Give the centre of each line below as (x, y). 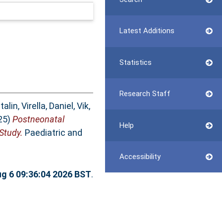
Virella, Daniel (47, 106)
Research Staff (145, 94)
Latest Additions (147, 31)
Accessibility (140, 156)
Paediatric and (52, 133)
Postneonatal (38, 119)
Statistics (135, 62)
